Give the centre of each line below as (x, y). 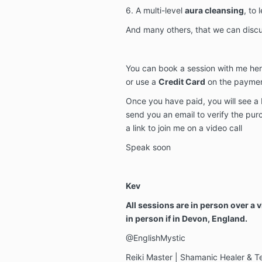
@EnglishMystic (155, 237)
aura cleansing (214, 10)
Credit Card (182, 81)
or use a (142, 81)
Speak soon (148, 147)
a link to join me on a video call (184, 127)
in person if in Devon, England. (186, 218)
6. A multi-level (155, 10)
